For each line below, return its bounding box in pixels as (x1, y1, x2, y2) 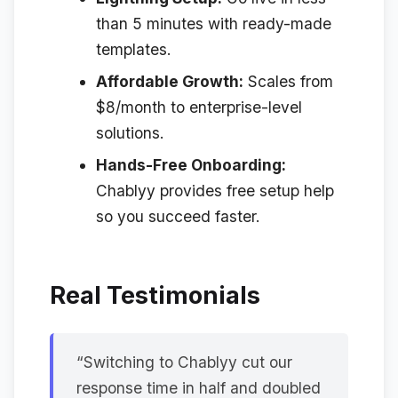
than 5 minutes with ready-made (95, 13, 331, 33)
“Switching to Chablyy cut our (76, 352, 292, 371)
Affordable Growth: (95, 71, 243, 91)
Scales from (243, 71, 333, 91)
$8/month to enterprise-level (95, 97, 302, 116)
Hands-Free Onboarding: (95, 155, 286, 174)
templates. (95, 39, 171, 59)
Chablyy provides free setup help (95, 180, 334, 200)
